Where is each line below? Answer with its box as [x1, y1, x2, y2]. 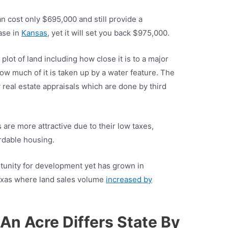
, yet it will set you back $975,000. [47, 28, 170, 38]
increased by [106, 175, 153, 185]
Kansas [21, 28, 48, 38]
